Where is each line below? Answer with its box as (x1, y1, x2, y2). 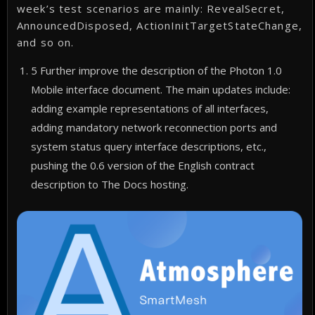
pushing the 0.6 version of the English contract (31, 158, 255, 172)
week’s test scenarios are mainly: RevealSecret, (17, 1, 285, 15)
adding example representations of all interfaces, (31, 101, 269, 115)
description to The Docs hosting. (31, 177, 189, 191)
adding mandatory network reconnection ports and (31, 120, 278, 134)
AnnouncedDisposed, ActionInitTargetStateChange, (17, 18, 302, 32)
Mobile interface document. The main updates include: (31, 82, 291, 96)
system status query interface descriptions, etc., (31, 139, 267, 153)
